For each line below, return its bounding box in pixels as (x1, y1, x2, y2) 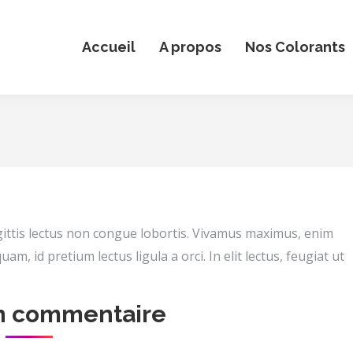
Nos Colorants (245, 39, 345, 55)
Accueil (82, 39, 136, 55)
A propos (159, 39, 221, 55)
